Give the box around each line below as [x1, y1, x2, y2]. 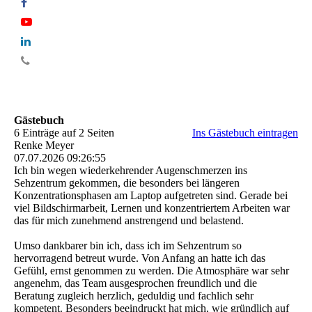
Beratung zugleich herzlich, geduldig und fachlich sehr [14, 290, 253, 302]
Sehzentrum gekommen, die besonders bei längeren [14, 177, 240, 189]
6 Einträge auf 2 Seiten [14, 127, 114, 139]
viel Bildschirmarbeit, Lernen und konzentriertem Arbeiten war [14, 202, 290, 214]
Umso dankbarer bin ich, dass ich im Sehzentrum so [14, 240, 242, 252]
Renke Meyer [14, 139, 74, 152]
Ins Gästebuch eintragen [192, 127, 298, 139]
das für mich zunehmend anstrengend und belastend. [14, 214, 244, 227]
